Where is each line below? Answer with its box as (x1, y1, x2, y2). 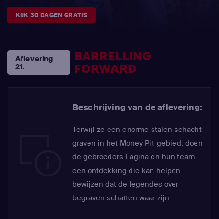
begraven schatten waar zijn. (72, 193, 172, 203)
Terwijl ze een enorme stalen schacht (72, 125, 202, 134)
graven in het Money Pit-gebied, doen (72, 138, 203, 148)
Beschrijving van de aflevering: (72, 102, 202, 112)
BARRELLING (74, 48, 152, 65)
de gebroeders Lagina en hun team (72, 152, 195, 162)
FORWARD (74, 61, 136, 77)
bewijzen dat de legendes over (72, 179, 179, 189)
